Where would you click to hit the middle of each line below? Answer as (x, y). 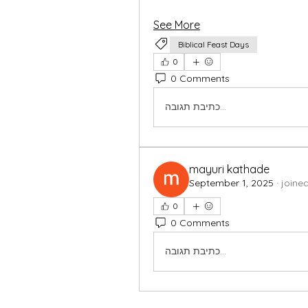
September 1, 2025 (231, 183)
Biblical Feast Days (213, 44)
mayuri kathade (229, 169)
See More (177, 24)
